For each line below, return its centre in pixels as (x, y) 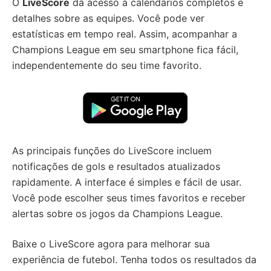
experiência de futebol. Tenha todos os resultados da (134, 260)
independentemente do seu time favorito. (107, 65)
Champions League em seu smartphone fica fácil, (125, 50)
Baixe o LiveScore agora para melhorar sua (111, 244)
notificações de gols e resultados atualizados (116, 167)
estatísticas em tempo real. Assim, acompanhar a (125, 34)
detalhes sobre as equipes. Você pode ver (108, 18)
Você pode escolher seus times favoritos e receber (129, 198)
